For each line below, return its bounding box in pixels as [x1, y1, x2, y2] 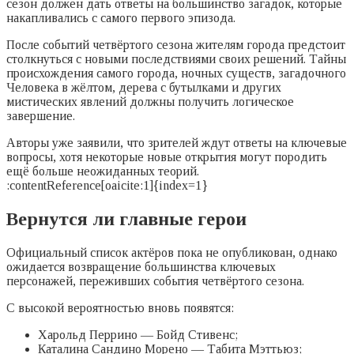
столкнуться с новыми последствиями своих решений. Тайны [6, 52, 346, 66]
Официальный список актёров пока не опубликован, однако [6, 246, 337, 260]
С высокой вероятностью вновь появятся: [6, 301, 234, 315]
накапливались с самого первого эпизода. [6, 11, 235, 25]
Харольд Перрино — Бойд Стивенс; [38, 328, 238, 342]
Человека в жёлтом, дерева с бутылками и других [6, 81, 281, 95]
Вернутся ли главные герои [6, 209, 247, 230]
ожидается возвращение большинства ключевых [6, 260, 276, 274]
